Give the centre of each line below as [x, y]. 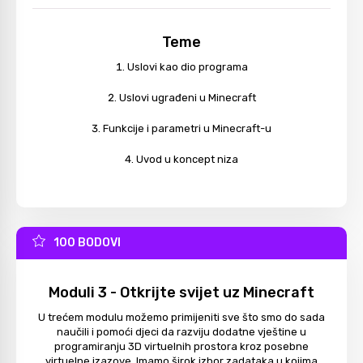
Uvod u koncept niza [187, 159]
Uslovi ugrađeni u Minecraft [187, 97]
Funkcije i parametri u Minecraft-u [187, 128]
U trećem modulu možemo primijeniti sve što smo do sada [181, 318]
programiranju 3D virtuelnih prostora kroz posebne [181, 347]
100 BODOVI [87, 242]
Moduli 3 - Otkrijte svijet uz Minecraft [181, 293]
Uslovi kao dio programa [187, 66]
